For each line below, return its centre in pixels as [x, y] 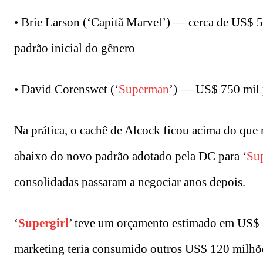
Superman [144, 89]
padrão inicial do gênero [75, 48]
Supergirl [43, 223]
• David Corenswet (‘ [66, 89]
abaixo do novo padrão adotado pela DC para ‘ [130, 156]
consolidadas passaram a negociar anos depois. [130, 182]
